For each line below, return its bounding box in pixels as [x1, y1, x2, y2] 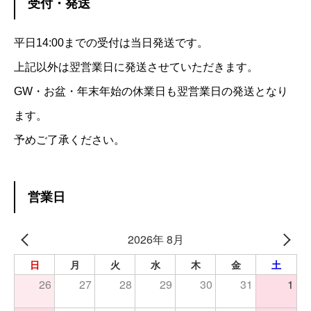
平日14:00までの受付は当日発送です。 [14, 37, 208, 49]
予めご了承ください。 [14, 134, 125, 146]
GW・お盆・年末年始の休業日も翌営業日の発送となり [14, 85, 288, 98]
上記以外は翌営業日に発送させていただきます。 [14, 61, 258, 74]
